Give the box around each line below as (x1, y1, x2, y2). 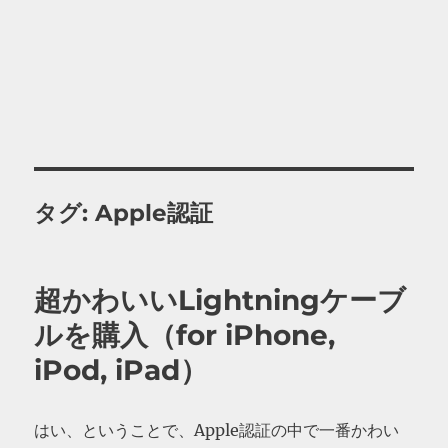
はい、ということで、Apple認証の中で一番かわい (34, 420, 400, 440)
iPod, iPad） (34, 353, 209, 387)
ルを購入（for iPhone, (34, 318, 336, 352)
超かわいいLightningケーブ (34, 283, 407, 317)
